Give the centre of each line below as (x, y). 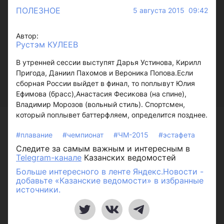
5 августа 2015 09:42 (170, 10)
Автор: (27, 36)
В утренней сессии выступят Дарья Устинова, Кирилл (108, 62)
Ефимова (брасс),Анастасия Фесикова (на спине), (101, 94)
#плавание (35, 135)
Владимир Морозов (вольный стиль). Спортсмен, (100, 104)
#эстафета (177, 135)
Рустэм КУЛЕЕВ (47, 44)
